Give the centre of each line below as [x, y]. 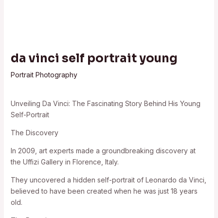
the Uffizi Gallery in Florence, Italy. [64, 162]
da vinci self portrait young [94, 58]
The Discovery [34, 133]
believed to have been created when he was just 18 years [104, 191]
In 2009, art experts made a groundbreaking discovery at [103, 151]
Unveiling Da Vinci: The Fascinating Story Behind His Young [105, 103]
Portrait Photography [44, 75]
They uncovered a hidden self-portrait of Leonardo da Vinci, [108, 180]
